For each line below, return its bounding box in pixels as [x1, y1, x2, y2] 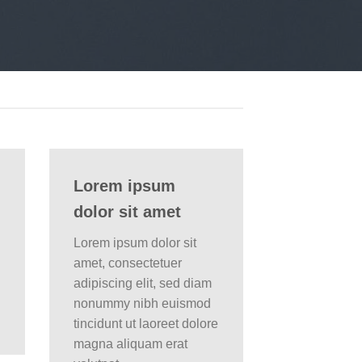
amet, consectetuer [74, 256, 182, 270]
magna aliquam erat [74, 337, 187, 351]
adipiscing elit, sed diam [74, 276, 212, 290]
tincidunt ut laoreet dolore [74, 317, 218, 330]
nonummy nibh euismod [74, 297, 211, 310]
